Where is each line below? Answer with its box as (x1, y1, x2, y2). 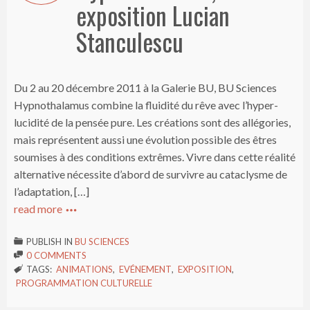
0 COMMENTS (26, 250, 86, 262)
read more (14, 202, 62, 216)
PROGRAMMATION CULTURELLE (16, 277, 152, 289)
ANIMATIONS (56, 264, 113, 275)
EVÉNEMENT (119, 264, 172, 275)
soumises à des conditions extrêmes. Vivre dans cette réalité (14, 150, 295, 164)
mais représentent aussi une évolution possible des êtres (14, 133, 277, 147)
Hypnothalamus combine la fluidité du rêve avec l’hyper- (14, 98, 278, 112)
